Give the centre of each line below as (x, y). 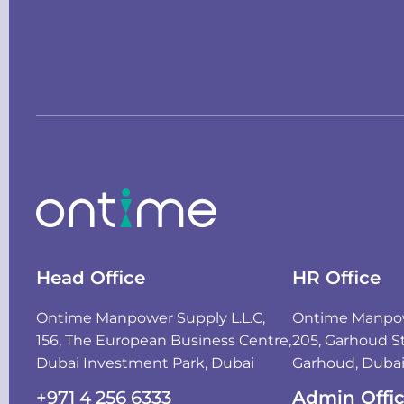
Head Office (91, 277)
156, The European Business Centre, (164, 340)
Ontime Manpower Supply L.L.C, (151, 317)
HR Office (337, 277)
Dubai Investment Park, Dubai (145, 363)
